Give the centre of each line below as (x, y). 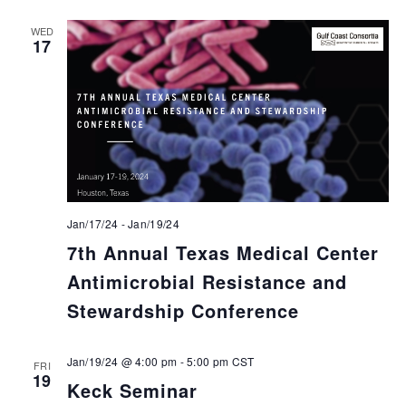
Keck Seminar (132, 390)
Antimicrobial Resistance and (207, 281)
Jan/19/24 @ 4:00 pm (122, 361)
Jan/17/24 (92, 223)
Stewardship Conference (183, 310)
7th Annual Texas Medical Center (222, 252)
